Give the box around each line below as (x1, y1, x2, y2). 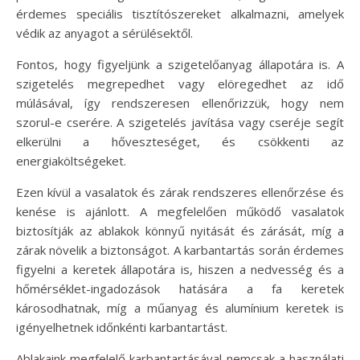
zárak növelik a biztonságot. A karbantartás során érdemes (16, 241, 344, 258)
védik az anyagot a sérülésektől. (16, 24, 193, 41)
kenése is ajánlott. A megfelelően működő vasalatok (16, 202, 344, 219)
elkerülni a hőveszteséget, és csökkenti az (16, 133, 344, 149)
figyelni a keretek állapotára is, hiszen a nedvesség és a (16, 260, 344, 277)
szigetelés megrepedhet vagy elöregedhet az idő (16, 75, 344, 92)
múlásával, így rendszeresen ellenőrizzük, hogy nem (16, 94, 344, 111)
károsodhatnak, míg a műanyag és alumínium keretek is (16, 299, 344, 316)
